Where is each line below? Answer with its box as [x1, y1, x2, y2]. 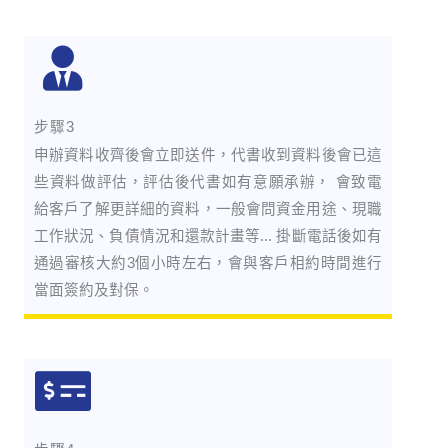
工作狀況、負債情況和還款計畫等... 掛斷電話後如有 [34, 228, 382, 244]
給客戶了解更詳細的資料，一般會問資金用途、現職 [34, 201, 382, 217]
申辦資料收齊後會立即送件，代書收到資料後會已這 [34, 147, 382, 163]
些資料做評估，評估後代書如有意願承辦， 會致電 [34, 174, 382, 190]
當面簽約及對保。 [34, 282, 154, 298]
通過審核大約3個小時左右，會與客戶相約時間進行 [34, 255, 382, 271]
